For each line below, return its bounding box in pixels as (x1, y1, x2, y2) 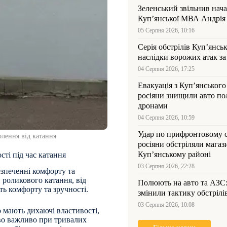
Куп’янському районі (138, 150, 211, 159)
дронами (138, 101, 168, 110)
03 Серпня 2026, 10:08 (138, 201, 195, 208)
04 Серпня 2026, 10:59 (138, 114, 195, 121)
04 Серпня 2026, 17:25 (138, 65, 195, 72)
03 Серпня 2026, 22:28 (138, 163, 195, 170)
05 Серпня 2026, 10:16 (138, 27, 195, 34)
